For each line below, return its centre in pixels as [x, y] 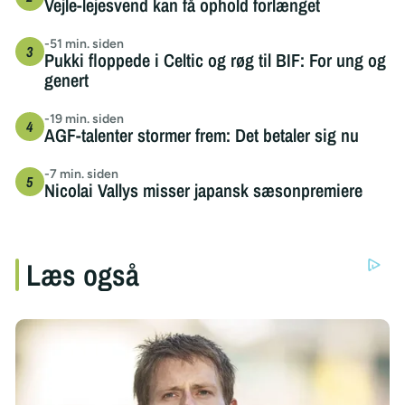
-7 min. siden [81, 174]
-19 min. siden [84, 118]
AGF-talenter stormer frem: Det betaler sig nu [201, 135]
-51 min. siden [84, 43]
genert [66, 80]
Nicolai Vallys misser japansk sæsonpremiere [203, 190]
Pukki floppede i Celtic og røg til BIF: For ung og [215, 60]
